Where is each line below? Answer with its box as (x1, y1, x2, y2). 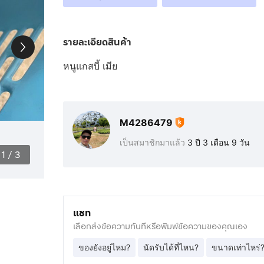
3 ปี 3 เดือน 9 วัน (187, 137, 250, 147)
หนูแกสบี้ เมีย (62, 60, 117, 72)
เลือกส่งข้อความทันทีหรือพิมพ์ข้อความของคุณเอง (72, 220, 247, 233)
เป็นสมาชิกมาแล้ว (119, 137, 187, 147)
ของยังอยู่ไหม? (78, 242, 130, 252)
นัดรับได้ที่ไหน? (143, 242, 199, 252)
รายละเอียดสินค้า (62, 35, 131, 49)
